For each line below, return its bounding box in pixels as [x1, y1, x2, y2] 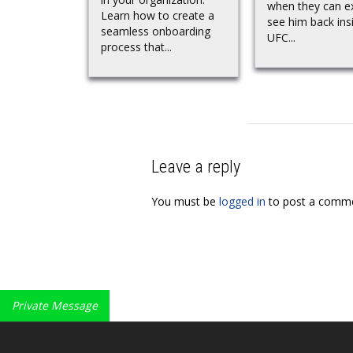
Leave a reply [151, 156, 240, 176]
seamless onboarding [101, 24, 210, 39]
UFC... [267, 30, 295, 45]
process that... [101, 39, 172, 54]
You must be [151, 193, 219, 209]
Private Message [12, 297, 98, 313]
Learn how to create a [101, 8, 214, 23]
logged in [219, 193, 266, 209]
